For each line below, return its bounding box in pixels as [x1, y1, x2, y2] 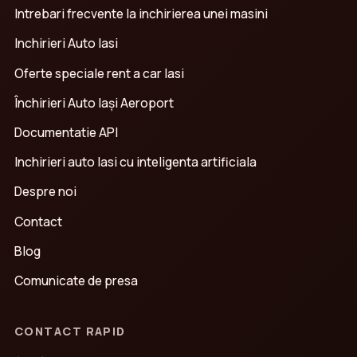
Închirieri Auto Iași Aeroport [14, 93, 174, 112]
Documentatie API [14, 124, 118, 142]
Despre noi [14, 182, 76, 201]
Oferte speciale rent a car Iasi [14, 64, 184, 82]
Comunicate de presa [14, 271, 138, 289]
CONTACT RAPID [14, 323, 126, 339]
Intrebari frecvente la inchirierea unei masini [14, 5, 268, 23]
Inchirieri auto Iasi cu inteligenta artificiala [14, 153, 257, 171]
